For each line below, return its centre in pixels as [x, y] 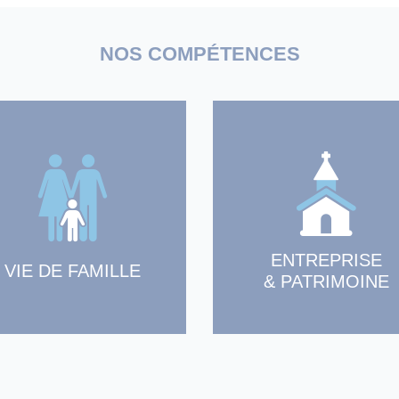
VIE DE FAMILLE [73, 271]
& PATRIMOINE [326, 281]
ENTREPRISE [326, 260]
